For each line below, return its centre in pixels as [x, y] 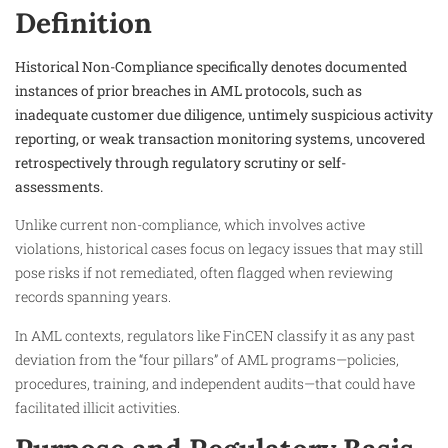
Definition [83, 22]
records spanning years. [93, 297]
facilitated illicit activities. [97, 407]
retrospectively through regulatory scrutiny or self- [180, 162]
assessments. [59, 186]
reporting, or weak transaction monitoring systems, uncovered [220, 138]
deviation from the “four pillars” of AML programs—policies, [207, 359]
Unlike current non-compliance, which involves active [190, 225]
